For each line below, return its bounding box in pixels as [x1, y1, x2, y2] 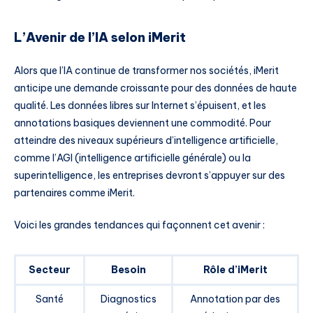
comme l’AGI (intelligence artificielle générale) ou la [14, 152, 251, 165]
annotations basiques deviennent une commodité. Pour [14, 117, 271, 130]
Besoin [110, 263, 146, 276]
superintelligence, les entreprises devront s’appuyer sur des [14, 169, 285, 182]
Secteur [29, 263, 71, 276]
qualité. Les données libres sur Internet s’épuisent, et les [14, 99, 266, 112]
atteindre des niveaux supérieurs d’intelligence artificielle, [14, 134, 278, 147]
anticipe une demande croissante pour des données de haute [14, 82, 297, 95]
